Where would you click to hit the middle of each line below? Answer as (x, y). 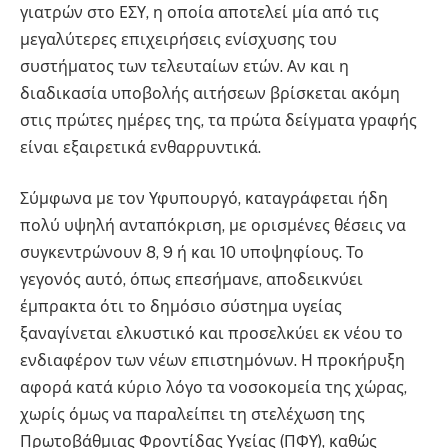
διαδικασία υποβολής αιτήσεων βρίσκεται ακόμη (210, 93)
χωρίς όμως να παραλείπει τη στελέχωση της (192, 415)
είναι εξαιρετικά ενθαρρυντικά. (140, 147)
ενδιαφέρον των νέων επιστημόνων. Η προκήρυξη (212, 361)
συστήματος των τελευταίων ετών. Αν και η (184, 66)
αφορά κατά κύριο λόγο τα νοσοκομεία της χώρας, (213, 388)
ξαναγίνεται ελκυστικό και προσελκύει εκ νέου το (211, 334)
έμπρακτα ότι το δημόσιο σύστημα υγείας (181, 307)
